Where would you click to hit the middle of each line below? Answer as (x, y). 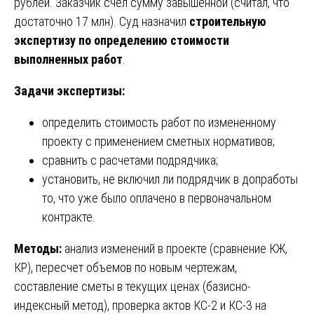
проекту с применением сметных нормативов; (158, 141)
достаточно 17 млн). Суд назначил (102, 21)
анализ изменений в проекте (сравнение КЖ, (175, 248)
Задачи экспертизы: (69, 90)
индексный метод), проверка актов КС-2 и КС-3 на (140, 305)
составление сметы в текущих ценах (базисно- (132, 286)
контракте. (69, 217)
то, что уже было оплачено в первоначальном (157, 198)
